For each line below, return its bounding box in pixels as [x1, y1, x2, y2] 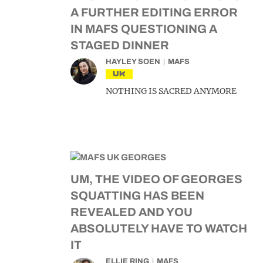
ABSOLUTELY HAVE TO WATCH [70, 222, 247, 235]
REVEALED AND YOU [70, 205, 193, 218]
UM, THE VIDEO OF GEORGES [70, 173, 242, 186]
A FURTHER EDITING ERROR [70, 6, 238, 19]
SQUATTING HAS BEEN [70, 189, 204, 202]
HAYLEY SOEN [106, 58, 160, 66]
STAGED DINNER [70, 39, 169, 52]
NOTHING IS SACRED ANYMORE [106, 86, 237, 96]
